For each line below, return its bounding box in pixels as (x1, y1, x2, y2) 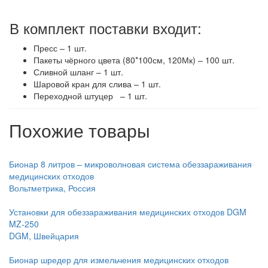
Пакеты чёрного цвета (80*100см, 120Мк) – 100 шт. (33, 54, 234, 66)
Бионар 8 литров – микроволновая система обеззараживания (9, 158, 252, 170)
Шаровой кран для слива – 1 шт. (33, 78, 161, 90)
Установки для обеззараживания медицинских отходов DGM (9, 206, 246, 218)
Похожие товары (9, 117, 150, 143)
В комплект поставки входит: (10, 17, 202, 38)
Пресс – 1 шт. (33, 42, 87, 54)
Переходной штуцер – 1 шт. (33, 90, 147, 102)
